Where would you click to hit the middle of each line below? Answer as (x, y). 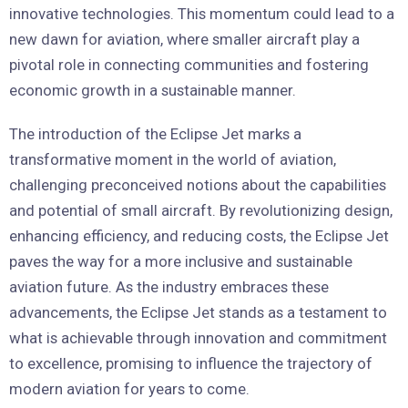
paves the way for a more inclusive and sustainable (181, 261)
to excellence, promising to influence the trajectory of (191, 363)
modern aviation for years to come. (129, 389)
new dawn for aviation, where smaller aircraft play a (184, 39)
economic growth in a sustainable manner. (153, 90)
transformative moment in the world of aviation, (173, 159)
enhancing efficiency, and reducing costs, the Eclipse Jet (199, 236)
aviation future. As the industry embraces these (169, 287)
